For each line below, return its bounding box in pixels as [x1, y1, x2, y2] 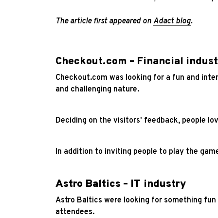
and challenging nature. [55, 84, 139, 94]
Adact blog [153, 16, 191, 26]
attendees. [55, 207, 94, 217]
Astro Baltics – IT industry [55, 177, 186, 191]
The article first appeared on [55, 16, 153, 26]
